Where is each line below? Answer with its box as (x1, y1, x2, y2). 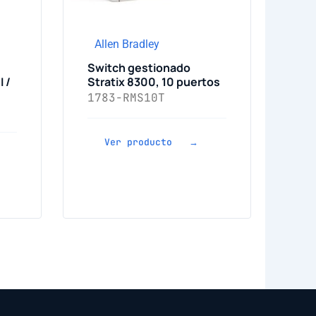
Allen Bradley (94, 37, 159, 51)
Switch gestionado (87, 60, 190, 75)
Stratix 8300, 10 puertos (87, 74, 220, 90)
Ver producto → (104, 136, 198, 148)
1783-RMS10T (87, 90, 165, 105)
